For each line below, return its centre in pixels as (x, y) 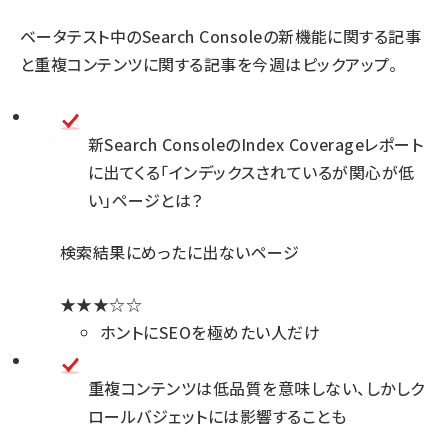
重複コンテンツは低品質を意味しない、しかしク (256, 388)
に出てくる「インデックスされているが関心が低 (251, 172)
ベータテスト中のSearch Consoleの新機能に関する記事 (221, 36)
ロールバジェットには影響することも (217, 416)
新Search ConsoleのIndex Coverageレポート (256, 144)
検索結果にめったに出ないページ (180, 252)
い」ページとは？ (145, 200)
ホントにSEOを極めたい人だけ (210, 332)
